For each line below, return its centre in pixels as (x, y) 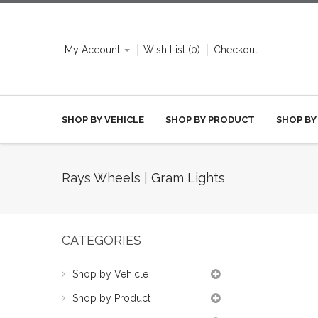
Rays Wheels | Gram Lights (143, 178)
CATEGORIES (102, 240)
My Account (92, 50)
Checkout (236, 50)
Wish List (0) (172, 50)
